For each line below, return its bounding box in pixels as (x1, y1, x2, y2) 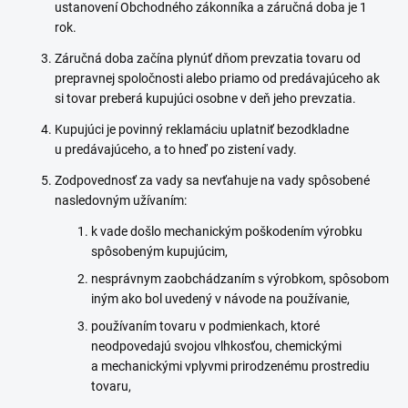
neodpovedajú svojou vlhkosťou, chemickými (91, 339, 342, 353)
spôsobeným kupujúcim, (91, 244, 228, 259)
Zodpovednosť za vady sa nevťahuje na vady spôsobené (55, 173, 370, 188)
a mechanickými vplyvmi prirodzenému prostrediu (91, 359, 370, 373)
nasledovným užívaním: (55, 193, 187, 208)
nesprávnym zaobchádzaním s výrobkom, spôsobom (91, 271, 389, 286)
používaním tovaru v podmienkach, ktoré (91, 319, 320, 333)
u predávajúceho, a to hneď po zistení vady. (55, 142, 297, 157)
